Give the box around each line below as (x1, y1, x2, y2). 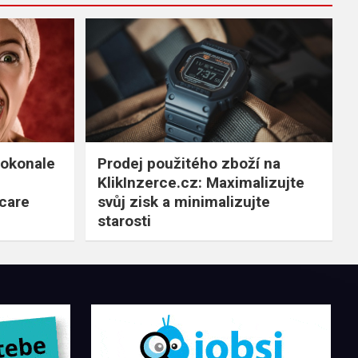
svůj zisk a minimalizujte (97, 193, 270, 212)
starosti (97, 212, 151, 231)
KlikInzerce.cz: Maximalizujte (97, 173, 304, 193)
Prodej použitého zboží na (97, 154, 280, 173)
